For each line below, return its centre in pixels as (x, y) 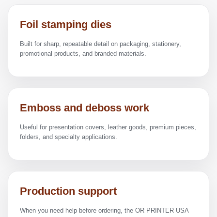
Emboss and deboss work (85, 108)
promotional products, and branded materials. (83, 54)
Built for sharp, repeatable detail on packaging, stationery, (101, 44)
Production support (68, 191)
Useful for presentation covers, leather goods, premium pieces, (108, 127)
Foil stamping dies (66, 24)
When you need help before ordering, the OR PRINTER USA (104, 210)
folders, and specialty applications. (69, 137)
